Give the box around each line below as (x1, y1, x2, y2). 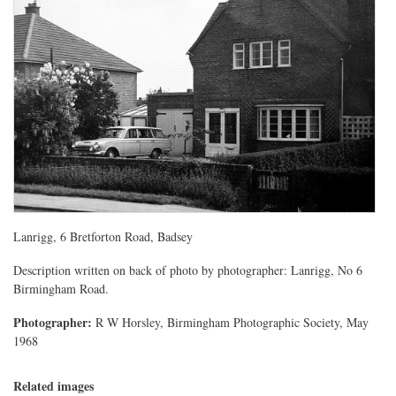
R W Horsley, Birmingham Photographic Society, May (92, 313, 369, 331)
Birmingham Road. (13, 279, 109, 297)
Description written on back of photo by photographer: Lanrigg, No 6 (13, 261, 362, 278)
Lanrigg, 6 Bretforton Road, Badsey (13, 228, 193, 246)
